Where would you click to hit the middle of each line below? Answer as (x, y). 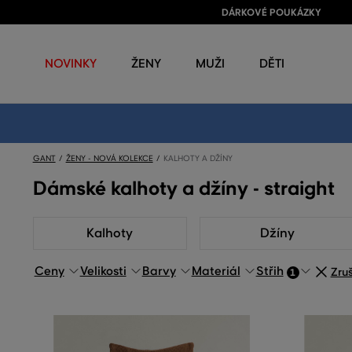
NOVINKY (71, 63)
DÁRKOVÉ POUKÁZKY (271, 13)
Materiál (216, 271)
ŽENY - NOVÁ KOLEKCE (109, 158)
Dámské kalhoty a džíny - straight (183, 189)
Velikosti (103, 271)
